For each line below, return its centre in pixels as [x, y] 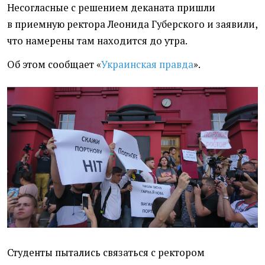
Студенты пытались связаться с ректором [106, 253]
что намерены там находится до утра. [97, 41]
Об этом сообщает [51, 64]
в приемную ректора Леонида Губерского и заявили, [132, 24]
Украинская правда [147, 64]
